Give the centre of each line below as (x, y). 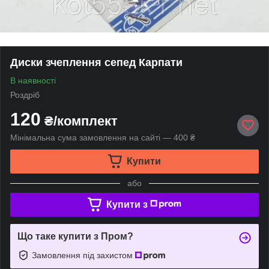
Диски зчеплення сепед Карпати (96, 62)
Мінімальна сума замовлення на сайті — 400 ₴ (103, 137)
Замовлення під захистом (83, 255)
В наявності (33, 80)
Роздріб (25, 95)
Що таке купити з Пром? (75, 236)
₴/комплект (79, 121)
